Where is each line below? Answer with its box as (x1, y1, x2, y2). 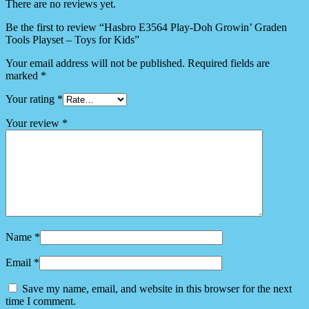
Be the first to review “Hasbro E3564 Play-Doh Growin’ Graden (6, 21, 287, 34)
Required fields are (188, 57, 270, 70)
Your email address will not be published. (6, 57, 185, 70)
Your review (6, 117, 62, 130)
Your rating (6, 93, 57, 106)
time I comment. (6, 295, 76, 308)
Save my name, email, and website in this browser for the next (22, 283, 292, 295)
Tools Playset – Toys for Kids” (6, 34, 139, 46)
